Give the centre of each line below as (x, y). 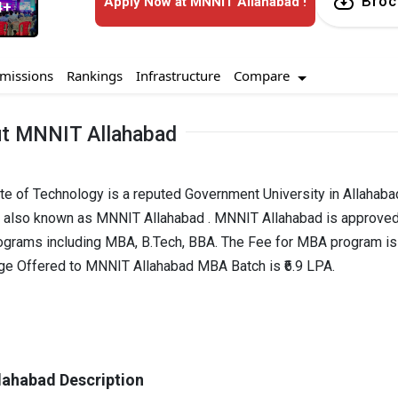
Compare (263, 75)
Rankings (94, 76)
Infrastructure (178, 76)
